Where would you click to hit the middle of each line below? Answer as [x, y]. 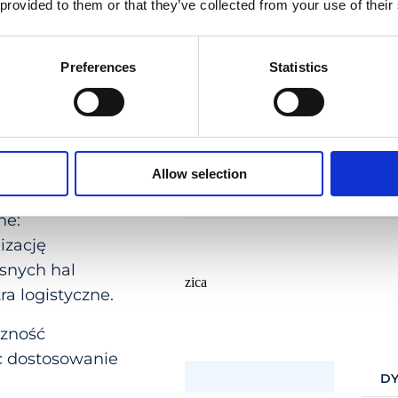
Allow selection [199, 173]
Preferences [99, 67]
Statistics [298, 67]
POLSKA [155, 377]
